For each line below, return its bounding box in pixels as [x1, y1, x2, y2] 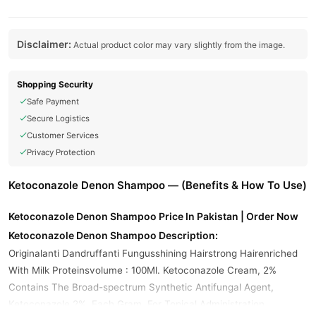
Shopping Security [17, 79, 93, 90]
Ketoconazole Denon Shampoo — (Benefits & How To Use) [8, 178, 307, 192]
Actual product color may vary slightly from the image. [71, 39, 285, 50]
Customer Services [27, 130, 99, 140]
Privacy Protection [27, 147, 95, 157]
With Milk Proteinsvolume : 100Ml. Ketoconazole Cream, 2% [8, 265, 276, 276]
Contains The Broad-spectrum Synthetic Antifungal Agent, [8, 281, 274, 293]
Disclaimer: [17, 38, 71, 50]
